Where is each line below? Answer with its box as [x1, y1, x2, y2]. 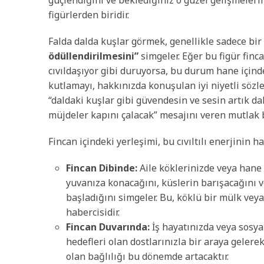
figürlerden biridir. [48, 8, 129, 22]
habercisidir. [66, 206, 120, 219]
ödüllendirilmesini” [48, 49, 138, 63]
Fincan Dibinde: [66, 161, 137, 175]
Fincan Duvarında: [66, 220, 150, 234]
